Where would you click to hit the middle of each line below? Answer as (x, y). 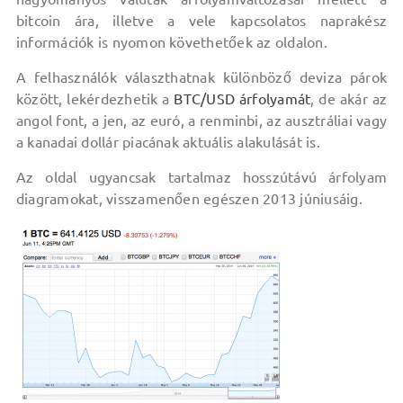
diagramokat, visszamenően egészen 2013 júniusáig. (189, 199)
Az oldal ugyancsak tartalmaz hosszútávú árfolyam (201, 177)
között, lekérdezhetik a (95, 99)
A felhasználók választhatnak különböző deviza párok (201, 77)
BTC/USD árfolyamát (242, 99)
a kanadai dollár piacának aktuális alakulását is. (168, 142)
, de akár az (349, 99)
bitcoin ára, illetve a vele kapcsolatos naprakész (201, 21)
